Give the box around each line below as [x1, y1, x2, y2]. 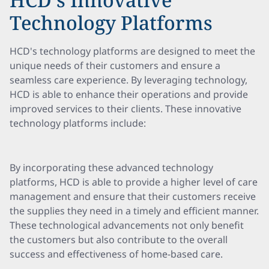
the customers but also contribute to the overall [10, 233, 228, 246]
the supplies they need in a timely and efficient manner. [10, 204, 259, 217]
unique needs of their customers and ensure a [10, 59, 220, 72]
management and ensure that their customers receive [10, 190, 256, 203]
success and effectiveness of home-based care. [10, 247, 223, 261]
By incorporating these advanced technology [10, 161, 213, 174]
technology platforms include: [10, 116, 146, 130]
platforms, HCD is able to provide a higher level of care [10, 175, 258, 189]
